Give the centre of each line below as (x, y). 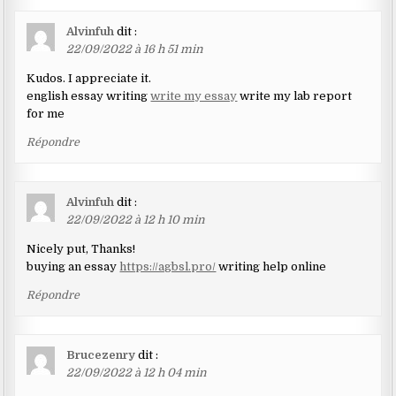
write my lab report (295, 95)
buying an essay (73, 266)
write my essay (194, 95)
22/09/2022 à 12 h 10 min (136, 219)
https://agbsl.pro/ (168, 266)
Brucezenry (101, 354)
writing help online (271, 266)
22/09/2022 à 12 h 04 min (137, 372)
